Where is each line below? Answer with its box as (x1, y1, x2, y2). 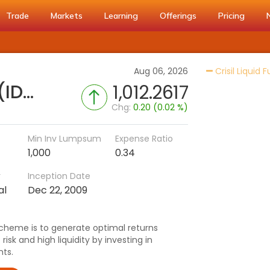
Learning (104, 10, 138, 21)
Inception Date (27, 170, 90, 182)
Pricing (218, 10, 245, 21)
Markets (51, 10, 83, 21)
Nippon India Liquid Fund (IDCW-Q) (23, 80, 34, 105)
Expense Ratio (115, 133, 173, 145)
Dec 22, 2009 (27, 183, 87, 197)
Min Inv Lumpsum (27, 133, 101, 145)
